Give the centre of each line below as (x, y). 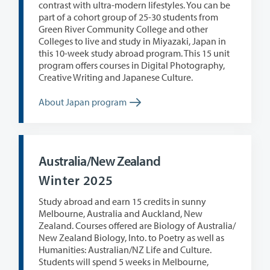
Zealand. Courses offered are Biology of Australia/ (57, 226)
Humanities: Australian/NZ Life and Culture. (125, 250)
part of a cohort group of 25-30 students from (83, 17)
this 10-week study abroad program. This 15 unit (134, 53)
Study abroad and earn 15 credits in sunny (122, 202)
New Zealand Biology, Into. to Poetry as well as (118, 238)
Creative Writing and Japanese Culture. (116, 77)
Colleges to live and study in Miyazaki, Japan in (79, 41)
